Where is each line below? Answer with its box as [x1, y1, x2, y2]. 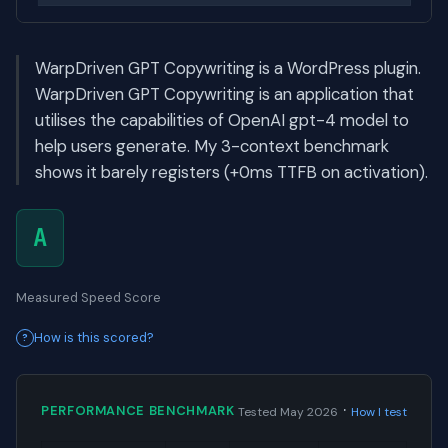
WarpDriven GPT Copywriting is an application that [35, 83, 414, 106]
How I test [351, 404, 407, 421]
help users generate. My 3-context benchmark [35, 135, 389, 158]
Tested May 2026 [238, 404, 338, 421]
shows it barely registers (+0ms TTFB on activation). [35, 161, 428, 184]
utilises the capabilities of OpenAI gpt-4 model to [35, 109, 409, 132]
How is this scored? [34, 329, 154, 347]
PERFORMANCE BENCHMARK [41, 401, 235, 419]
